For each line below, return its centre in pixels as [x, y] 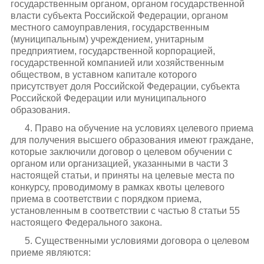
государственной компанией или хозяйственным [117, 63]
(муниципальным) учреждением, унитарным [107, 39]
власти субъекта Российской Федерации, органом [119, 16]
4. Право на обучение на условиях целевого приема [139, 128]
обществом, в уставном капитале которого [103, 75]
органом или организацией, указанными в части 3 [119, 164]
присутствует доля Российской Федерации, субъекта [125, 86]
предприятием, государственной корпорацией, [113, 51]
